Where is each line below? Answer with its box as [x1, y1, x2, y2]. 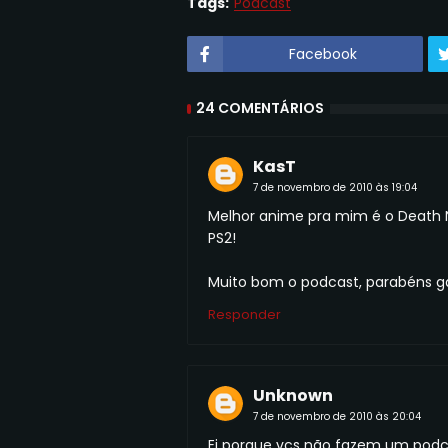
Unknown [253, 383, 333, 407]
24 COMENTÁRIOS [196, 98, 324, 119]
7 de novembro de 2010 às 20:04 [253, 408, 421, 424]
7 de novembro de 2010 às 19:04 [253, 179, 417, 195]
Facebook [288, 43, 357, 64]
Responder [208, 304, 281, 324]
